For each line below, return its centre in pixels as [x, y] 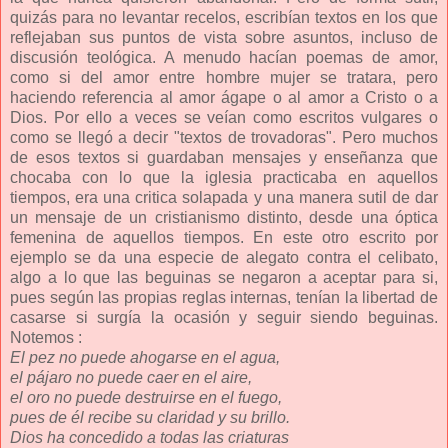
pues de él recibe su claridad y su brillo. [150, 417]
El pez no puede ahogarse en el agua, [145, 357]
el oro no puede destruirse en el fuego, [146, 397]
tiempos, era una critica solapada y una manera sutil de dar [224, 197]
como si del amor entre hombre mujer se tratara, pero [224, 77]
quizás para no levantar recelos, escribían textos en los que [224, 17]
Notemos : [46, 337]
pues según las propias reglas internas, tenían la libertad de [224, 297]
